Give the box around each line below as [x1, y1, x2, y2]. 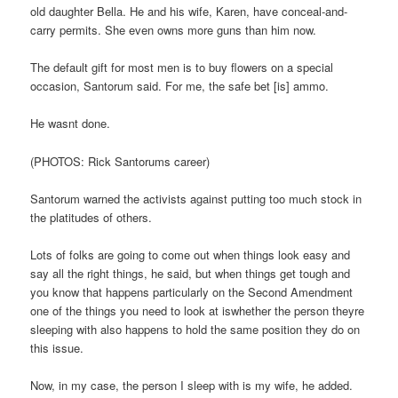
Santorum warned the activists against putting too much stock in [30, 189, 362, 207]
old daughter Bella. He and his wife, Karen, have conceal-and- [30, 3, 348, 20]
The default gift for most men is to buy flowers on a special [30, 59, 334, 76]
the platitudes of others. [30, 208, 153, 226]
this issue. [30, 338, 84, 356]
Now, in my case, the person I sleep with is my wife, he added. [30, 376, 354, 394]
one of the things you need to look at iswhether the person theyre [30, 301, 365, 319]
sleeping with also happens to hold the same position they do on [30, 320, 361, 338]
